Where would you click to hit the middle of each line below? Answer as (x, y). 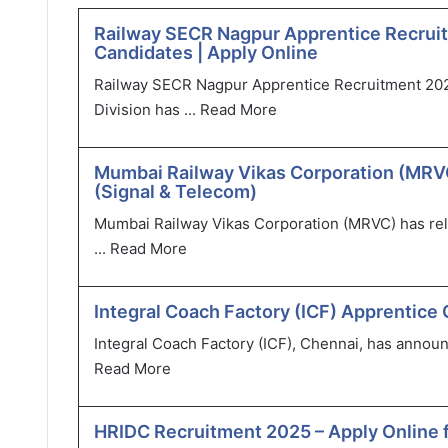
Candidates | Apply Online (206, 52)
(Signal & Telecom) (175, 191)
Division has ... (147, 109)
